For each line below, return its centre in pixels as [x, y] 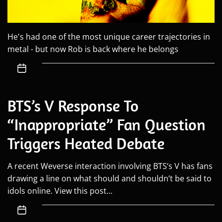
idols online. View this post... [60, 191]
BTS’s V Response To [73, 106]
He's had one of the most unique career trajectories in [109, 37]
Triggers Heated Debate [86, 143]
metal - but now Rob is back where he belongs [93, 49]
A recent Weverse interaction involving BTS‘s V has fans [110, 166]
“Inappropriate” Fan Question [107, 125]
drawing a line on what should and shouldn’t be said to [110, 179]
